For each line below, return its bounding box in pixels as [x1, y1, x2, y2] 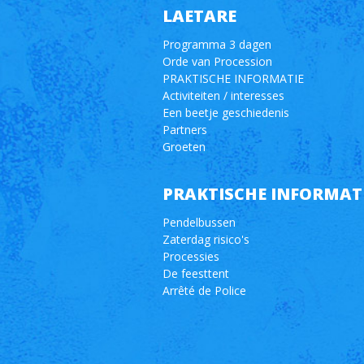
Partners [162, 122, 207, 137]
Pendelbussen [162, 214, 236, 230]
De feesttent [162, 266, 229, 281]
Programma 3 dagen [162, 37, 271, 52]
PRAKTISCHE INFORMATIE [162, 71, 304, 86]
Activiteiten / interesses [162, 88, 284, 103]
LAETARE [162, 5, 236, 27]
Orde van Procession [162, 54, 272, 69]
